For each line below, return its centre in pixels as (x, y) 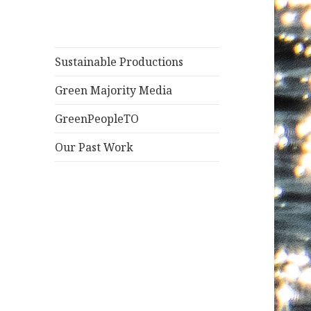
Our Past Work (94, 148)
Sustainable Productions (119, 62)
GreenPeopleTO (97, 119)
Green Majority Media (114, 91)
